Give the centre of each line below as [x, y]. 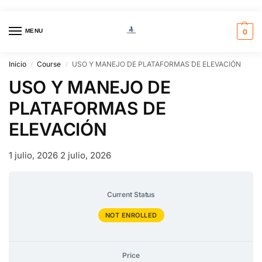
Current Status [131, 195]
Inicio [18, 64]
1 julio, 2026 [33, 156]
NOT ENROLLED [131, 215]
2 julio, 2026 [86, 156]
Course [49, 64]
